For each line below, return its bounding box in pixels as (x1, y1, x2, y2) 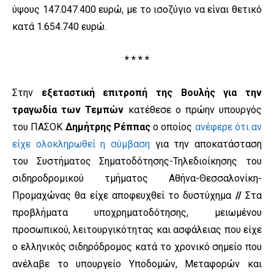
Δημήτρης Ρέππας (65, 121, 150, 133)
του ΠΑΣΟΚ (12, 121, 65, 133)
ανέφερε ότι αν (194, 121, 262, 133)
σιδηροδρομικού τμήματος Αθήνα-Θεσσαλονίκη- (12, 172, 262, 185)
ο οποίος (150, 121, 195, 133)
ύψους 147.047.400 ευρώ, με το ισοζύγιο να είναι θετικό (12, 4, 262, 16)
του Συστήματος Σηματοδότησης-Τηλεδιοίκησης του (12, 155, 262, 168)
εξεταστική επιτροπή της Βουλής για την (41, 87, 262, 99)
